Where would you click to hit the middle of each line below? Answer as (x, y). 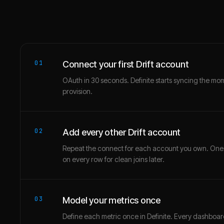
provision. (77, 91)
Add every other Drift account (122, 132)
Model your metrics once (111, 200)
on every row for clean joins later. (113, 159)
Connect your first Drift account (126, 64)
